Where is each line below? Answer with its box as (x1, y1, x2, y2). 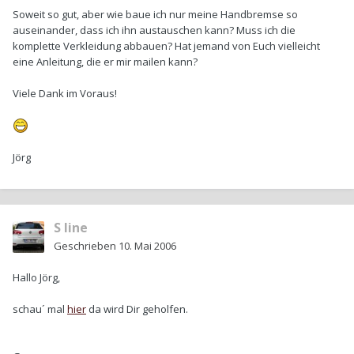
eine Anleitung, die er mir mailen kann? (13, 54, 198, 69)
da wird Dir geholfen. (86, 302, 188, 317)
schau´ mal (13, 302, 67, 317)
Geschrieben (54, 239, 119, 254)
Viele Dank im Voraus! (13, 85, 117, 100)
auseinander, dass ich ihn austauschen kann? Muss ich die (13, 22, 296, 37)
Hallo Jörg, (13, 270, 60, 285)
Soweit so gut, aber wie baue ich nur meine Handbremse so (13, 6, 298, 21)
